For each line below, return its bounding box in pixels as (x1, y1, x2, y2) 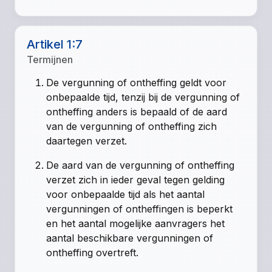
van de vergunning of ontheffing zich (46, 120, 217, 133)
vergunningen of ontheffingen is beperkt (46, 203, 233, 216)
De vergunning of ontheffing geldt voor (46, 76, 227, 89)
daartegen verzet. (46, 135, 127, 148)
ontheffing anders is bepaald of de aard (46, 106, 228, 118)
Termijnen (27, 53, 73, 66)
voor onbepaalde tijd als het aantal (46, 188, 205, 201)
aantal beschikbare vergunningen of (46, 232, 214, 245)
